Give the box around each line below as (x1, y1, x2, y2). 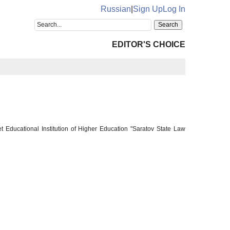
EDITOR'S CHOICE (112, 40, 185, 49)
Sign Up (133, 5, 163, 13)
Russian (101, 5, 131, 13)
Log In (163, 5, 185, 13)
